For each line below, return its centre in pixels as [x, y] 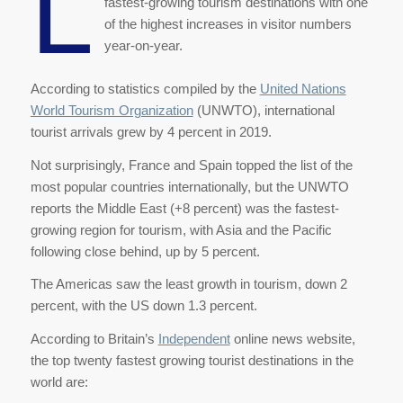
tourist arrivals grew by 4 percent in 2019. [151, 131]
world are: [59, 382]
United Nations [303, 88]
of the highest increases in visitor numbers [228, 23]
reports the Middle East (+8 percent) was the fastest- [184, 208]
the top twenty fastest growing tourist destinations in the [192, 360]
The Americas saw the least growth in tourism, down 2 [188, 284]
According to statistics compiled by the [145, 88]
